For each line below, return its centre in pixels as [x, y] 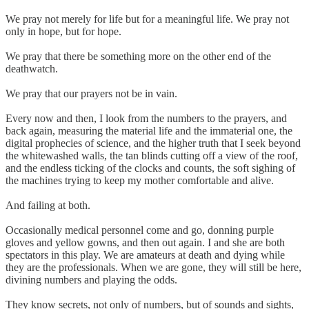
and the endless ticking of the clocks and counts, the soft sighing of [150, 168]
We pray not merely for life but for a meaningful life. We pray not [147, 19]
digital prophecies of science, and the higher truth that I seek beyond [153, 143]
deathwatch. [32, 68]
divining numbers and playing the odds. [91, 279]
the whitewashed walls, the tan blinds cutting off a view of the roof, [152, 155]
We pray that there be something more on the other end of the [138, 56]
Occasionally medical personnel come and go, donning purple [140, 230]
